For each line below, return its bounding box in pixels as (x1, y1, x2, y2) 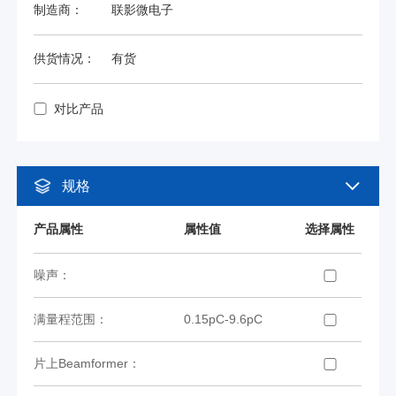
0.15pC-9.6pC (184, 312, 263, 327)
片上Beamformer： (34, 356, 141, 371)
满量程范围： (34, 312, 109, 327)
